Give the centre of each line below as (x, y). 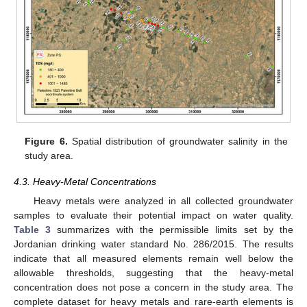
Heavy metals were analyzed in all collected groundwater (163, 201)
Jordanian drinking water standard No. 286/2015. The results (153, 244)
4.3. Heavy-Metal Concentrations (85, 182)
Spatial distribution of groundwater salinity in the (177, 141)
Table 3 (33, 230)
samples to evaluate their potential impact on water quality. (153, 216)
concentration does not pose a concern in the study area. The (153, 287)
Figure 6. (46, 141)
